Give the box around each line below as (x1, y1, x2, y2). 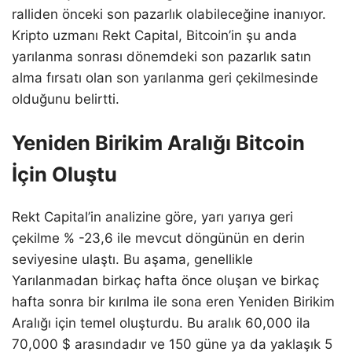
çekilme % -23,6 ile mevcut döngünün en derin (12, 230, 305, 247)
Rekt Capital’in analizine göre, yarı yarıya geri (12, 209, 293, 225)
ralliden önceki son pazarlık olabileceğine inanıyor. (12, 6, 326, 23)
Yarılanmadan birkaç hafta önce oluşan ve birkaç (12, 273, 319, 289)
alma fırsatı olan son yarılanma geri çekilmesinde (12, 70, 318, 86)
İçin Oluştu (12, 162, 117, 187)
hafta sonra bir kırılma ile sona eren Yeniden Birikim (12, 294, 335, 310)
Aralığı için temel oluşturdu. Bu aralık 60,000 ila (12, 315, 310, 332)
